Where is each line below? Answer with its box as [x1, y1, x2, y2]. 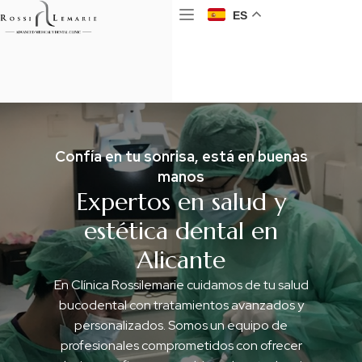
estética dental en [84, 215, 278, 246]
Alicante [137, 244, 225, 275]
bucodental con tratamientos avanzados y [58, 296, 304, 314]
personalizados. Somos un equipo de [74, 316, 288, 334]
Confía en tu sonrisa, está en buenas [54, 146, 308, 166]
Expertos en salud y [76, 186, 286, 217]
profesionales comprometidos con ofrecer [60, 336, 302, 354]
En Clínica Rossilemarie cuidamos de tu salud [53, 276, 309, 293]
